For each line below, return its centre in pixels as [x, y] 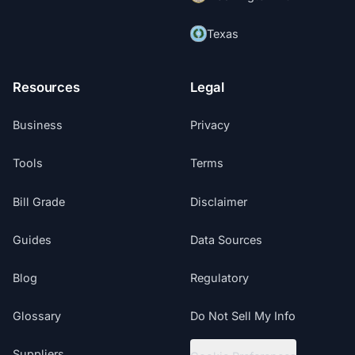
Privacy [210, 125]
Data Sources [227, 239]
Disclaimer [219, 201]
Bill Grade [39, 201]
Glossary [37, 315]
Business [38, 125]
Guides [32, 239]
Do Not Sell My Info [243, 315]
